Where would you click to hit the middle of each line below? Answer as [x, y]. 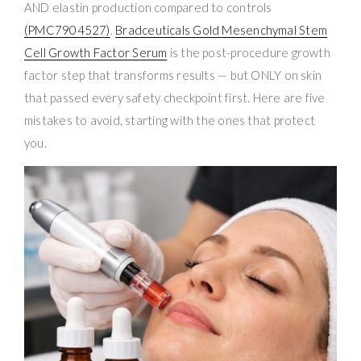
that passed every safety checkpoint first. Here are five [175, 97]
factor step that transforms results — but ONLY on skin [173, 75]
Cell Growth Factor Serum [96, 52]
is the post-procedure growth [249, 52]
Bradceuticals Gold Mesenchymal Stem [222, 29]
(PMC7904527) [67, 29]
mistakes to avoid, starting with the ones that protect [170, 120]
